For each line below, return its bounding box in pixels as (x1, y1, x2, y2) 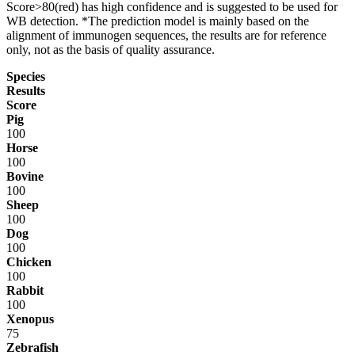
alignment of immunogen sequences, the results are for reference (6, 28, 326, 42)
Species (6, 69, 45, 83)
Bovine (6, 169, 44, 183)
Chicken (6, 254, 52, 269)
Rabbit (6, 283, 44, 297)
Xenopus (6, 311, 54, 326)
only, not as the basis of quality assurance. (6, 42, 215, 56)
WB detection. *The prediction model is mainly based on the (6, 13, 309, 28)
